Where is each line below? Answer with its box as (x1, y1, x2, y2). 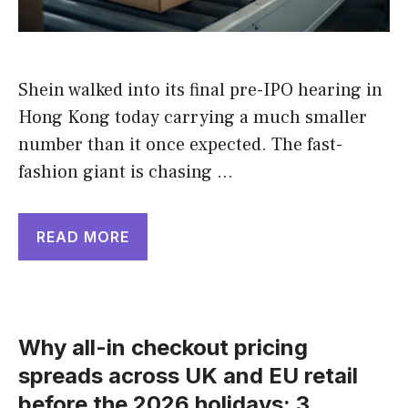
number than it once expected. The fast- (18, 133, 342, 158)
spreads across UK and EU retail (18, 362, 358, 390)
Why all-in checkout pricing (18, 334, 308, 362)
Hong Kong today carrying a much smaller (18, 106, 367, 130)
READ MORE (36, 228, 129, 247)
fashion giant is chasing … (18, 160, 233, 185)
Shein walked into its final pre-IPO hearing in (18, 78, 382, 103)
